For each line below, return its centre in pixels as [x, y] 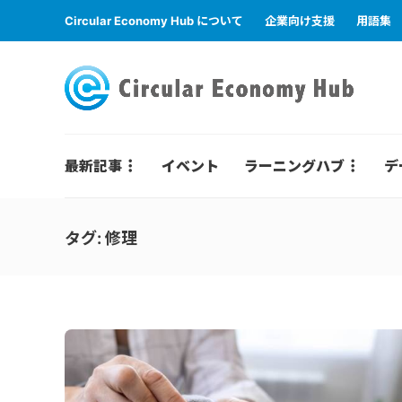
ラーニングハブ [294, 166]
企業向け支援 [300, 21]
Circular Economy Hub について [154, 21]
